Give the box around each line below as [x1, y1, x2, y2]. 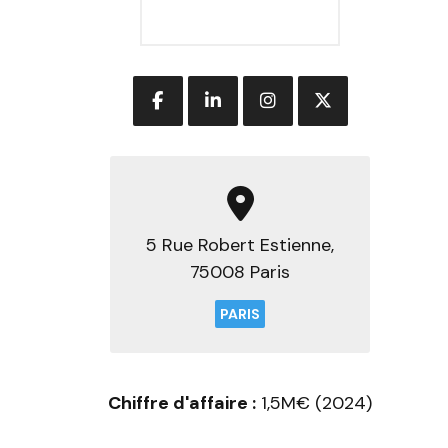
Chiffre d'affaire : [108, 391, 256, 415]
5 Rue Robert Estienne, [146, 233, 334, 257]
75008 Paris [190, 260, 290, 284]
